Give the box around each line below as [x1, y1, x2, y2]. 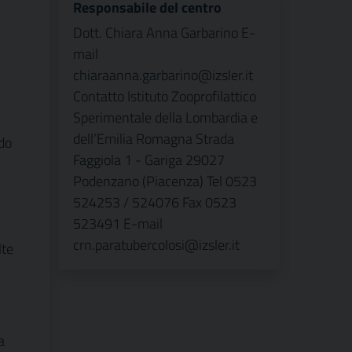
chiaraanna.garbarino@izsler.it [73, 64, 253, 86]
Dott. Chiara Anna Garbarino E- [73, 22, 255, 43]
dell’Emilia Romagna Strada [73, 128, 234, 149]
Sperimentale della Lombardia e [73, 107, 258, 128]
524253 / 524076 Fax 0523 [73, 192, 236, 213]
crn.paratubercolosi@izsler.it [73, 234, 240, 255]
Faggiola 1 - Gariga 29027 [73, 149, 225, 170]
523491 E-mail [73, 213, 163, 234]
